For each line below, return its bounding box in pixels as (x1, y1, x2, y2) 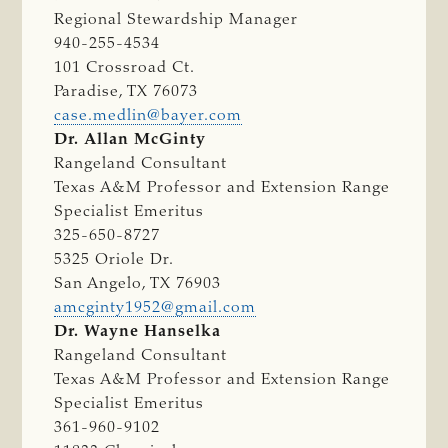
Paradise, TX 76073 (54, 83, 199, 100)
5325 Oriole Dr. (54, 251, 175, 268)
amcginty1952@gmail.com (54, 299, 257, 316)
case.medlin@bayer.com (54, 107, 243, 124)
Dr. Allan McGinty (54, 131, 207, 148)
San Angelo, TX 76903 (54, 275, 222, 292)
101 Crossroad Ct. (54, 59, 196, 76)
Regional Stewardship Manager (54, 11, 299, 28)
